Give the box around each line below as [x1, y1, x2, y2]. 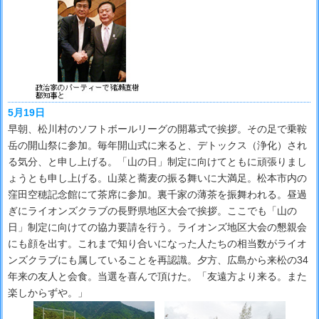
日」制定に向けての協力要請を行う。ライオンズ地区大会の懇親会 [8, 221, 307, 233]
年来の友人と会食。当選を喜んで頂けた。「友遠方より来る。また [8, 270, 307, 282]
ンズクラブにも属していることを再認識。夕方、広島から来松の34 [8, 253, 308, 266]
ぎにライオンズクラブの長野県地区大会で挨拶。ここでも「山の [8, 204, 297, 216]
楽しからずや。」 [8, 286, 88, 298]
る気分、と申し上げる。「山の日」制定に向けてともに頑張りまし [8, 155, 307, 167]
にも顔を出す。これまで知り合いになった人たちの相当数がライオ [8, 237, 307, 249]
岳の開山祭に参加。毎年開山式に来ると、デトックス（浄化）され [8, 139, 307, 151]
